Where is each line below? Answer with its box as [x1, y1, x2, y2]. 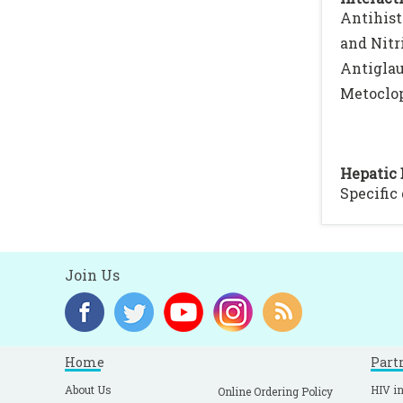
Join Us [65, 265, 120, 284]
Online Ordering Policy [218, 384, 333, 399]
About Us [65, 382, 112, 397]
